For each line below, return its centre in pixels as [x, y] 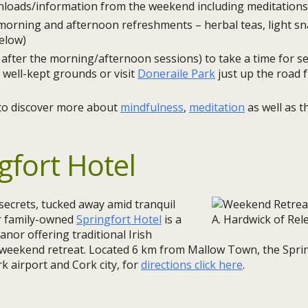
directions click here [192, 265]
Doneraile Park [176, 74]
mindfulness [152, 107]
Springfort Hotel [119, 219]
